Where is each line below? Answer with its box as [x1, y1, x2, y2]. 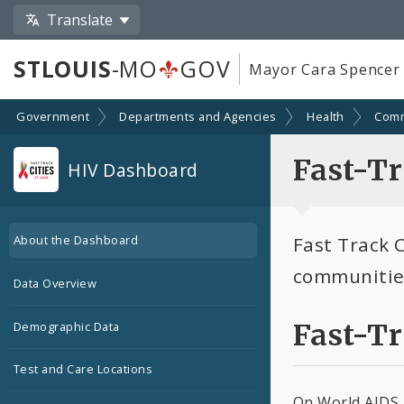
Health [307, 108, 344, 125]
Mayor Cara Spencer [249, 59, 400, 79]
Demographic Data [14, 317, 120, 335]
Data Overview [14, 275, 97, 292]
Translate [47, 9, 114, 30]
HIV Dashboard [63, 157, 198, 182]
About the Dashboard [14, 232, 139, 249]
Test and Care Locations [14, 361, 153, 378]
